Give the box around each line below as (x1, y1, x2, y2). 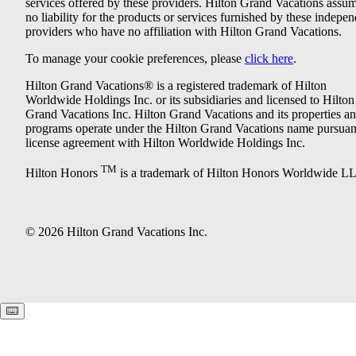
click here (245, 51, 293, 65)
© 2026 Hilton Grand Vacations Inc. (25, 225, 207, 239)
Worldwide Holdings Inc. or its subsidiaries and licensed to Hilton (25, 92, 354, 106)
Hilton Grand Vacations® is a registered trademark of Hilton (25, 78, 327, 92)
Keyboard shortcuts (17, 304, 107, 317)
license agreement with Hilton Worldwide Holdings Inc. (25, 135, 305, 149)
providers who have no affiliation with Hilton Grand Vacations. (25, 24, 342, 38)
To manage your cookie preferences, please (25, 51, 245, 65)
